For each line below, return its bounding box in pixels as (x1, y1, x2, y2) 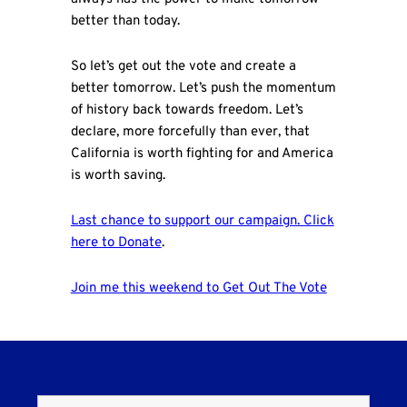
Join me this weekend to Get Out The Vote (70, 280, 327, 298)
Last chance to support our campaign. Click (70, 213, 334, 231)
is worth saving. (70, 166, 165, 184)
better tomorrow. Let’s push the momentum (70, 79, 336, 97)
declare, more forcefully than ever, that (70, 123, 310, 141)
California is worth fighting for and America (70, 144, 333, 163)
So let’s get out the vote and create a (70, 57, 296, 75)
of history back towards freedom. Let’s (70, 101, 303, 119)
